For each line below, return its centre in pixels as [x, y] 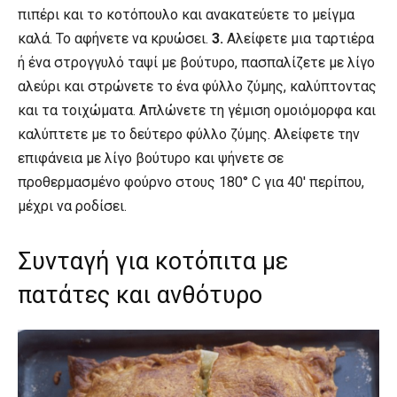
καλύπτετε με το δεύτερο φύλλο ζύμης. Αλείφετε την [189, 135]
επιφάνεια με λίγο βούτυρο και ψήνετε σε [151, 159]
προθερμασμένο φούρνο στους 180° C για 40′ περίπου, [191, 183]
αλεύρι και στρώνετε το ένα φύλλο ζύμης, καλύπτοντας [197, 87]
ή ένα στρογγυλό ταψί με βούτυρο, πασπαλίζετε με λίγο [196, 63]
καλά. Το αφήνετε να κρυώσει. [115, 39]
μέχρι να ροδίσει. [72, 206]
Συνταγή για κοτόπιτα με [153, 262]
